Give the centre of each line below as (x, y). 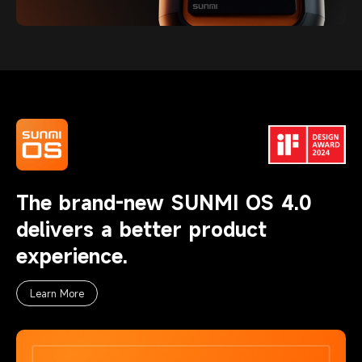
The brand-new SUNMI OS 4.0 (164, 202)
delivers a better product (141, 229)
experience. (72, 256)
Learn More (57, 293)
